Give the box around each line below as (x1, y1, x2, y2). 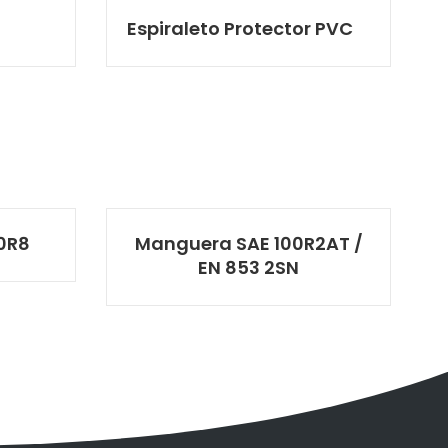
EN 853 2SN (198, 254, 299, 280)
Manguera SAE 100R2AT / (134, 230, 363, 256)
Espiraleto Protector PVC (127, 15, 353, 41)
